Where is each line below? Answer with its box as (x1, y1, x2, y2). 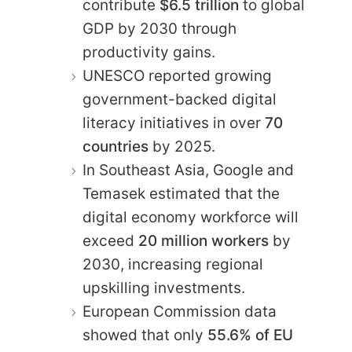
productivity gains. (82, 42, 215, 61)
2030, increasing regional (82, 255, 263, 273)
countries (82, 137, 148, 156)
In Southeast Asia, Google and (82, 160, 294, 179)
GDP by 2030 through (82, 19, 236, 38)
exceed (82, 231, 138, 250)
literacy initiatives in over (82, 113, 265, 132)
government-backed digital (82, 90, 277, 108)
